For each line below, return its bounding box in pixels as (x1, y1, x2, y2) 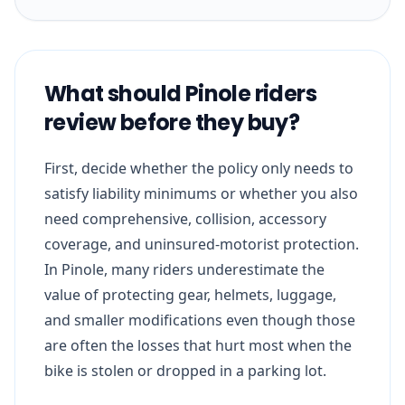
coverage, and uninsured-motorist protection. (44, 233, 359, 254)
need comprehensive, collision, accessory (44, 208, 326, 229)
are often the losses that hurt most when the (44, 334, 352, 355)
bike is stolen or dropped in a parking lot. (44, 360, 326, 381)
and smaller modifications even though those (44, 309, 355, 330)
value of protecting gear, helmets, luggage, (44, 284, 336, 305)
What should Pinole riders (44, 78, 316, 108)
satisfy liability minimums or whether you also (44, 183, 358, 203)
